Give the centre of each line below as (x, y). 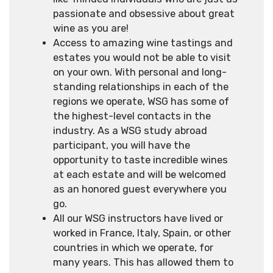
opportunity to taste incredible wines (140, 160)
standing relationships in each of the (141, 87)
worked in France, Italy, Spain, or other (142, 233)
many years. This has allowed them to (143, 262)
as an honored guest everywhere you (140, 189)
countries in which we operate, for (133, 247)
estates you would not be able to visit (142, 57)
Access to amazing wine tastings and (143, 43)
